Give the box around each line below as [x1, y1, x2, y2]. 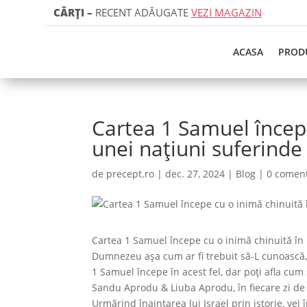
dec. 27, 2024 [165, 167, 225, 180]
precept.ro [106, 167, 155, 180]
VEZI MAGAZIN [191, 5, 262, 19]
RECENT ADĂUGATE [92, 5, 191, 19]
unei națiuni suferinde [92, 134, 303, 162]
